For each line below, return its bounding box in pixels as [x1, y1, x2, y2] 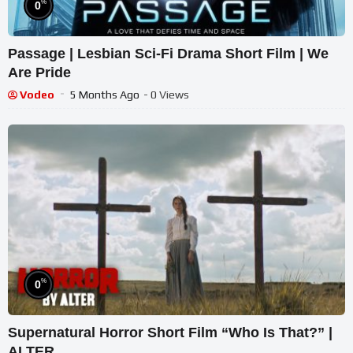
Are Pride [8, 65, 71, 81]
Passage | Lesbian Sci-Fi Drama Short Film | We [8, 46, 329, 62]
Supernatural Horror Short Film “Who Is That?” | [8, 324, 333, 340]
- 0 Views [143, 88, 189, 102]
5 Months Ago [70, 88, 139, 102]
